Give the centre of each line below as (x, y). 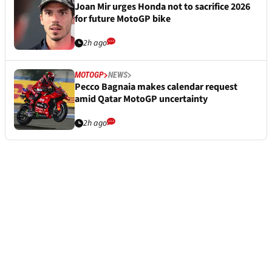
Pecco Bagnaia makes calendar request (156, 87)
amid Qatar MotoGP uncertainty (141, 99)
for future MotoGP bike (123, 19)
